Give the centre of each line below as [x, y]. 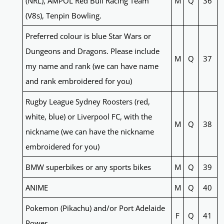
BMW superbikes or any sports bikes [88, 167]
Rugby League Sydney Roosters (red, [87, 102]
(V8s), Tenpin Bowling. [63, 16]
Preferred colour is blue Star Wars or [88, 36]
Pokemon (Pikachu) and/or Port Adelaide [95, 208]
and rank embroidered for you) [78, 81]
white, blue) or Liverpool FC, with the [88, 117]
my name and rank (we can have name [92, 66]
